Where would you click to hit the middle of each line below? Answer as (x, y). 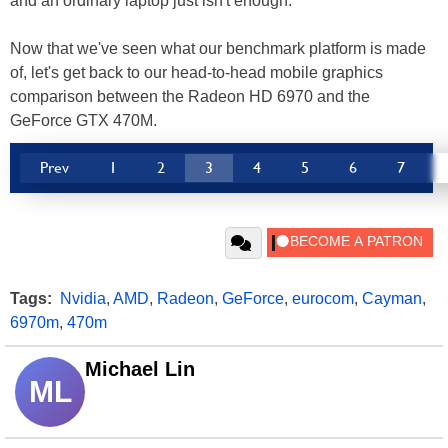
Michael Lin (140, 368)
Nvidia (83, 298)
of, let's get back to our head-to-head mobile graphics (196, 72)
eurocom (323, 298)
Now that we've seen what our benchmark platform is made (218, 48)
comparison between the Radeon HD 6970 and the (190, 96)
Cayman (392, 298)
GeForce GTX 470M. (83, 120)
